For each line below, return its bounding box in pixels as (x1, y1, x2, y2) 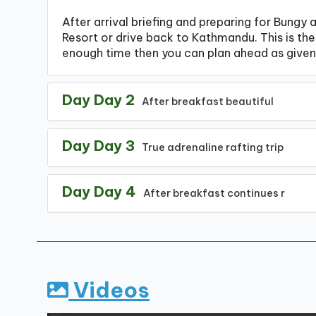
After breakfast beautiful (142, 95, 274, 108)
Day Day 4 (62, 183, 136, 200)
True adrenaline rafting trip (142, 141, 284, 154)
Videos (68, 276, 150, 303)
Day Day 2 (62, 91, 135, 109)
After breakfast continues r (143, 187, 285, 200)
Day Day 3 (62, 137, 135, 154)
